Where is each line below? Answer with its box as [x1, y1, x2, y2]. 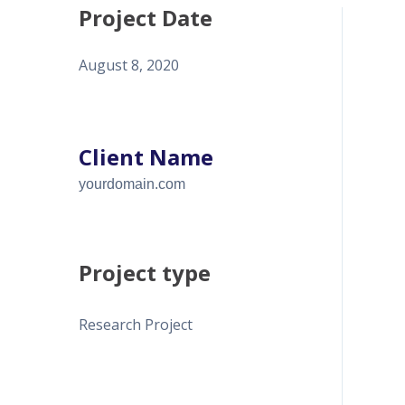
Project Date [79, 2, 212, 33]
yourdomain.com [79, 175, 185, 192]
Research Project [79, 314, 193, 334]
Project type [79, 257, 211, 287]
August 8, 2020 [79, 54, 179, 75]
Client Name [79, 141, 213, 172]
